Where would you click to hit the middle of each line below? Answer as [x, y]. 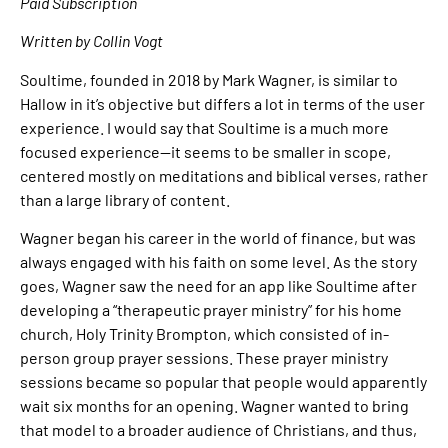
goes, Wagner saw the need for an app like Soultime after [218, 285]
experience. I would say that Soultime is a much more [204, 127]
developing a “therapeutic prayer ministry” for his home [211, 309]
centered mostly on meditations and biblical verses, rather [224, 175]
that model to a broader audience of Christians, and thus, [218, 429]
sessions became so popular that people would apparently [223, 381]
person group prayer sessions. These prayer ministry [204, 357]
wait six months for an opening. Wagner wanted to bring [214, 405]
